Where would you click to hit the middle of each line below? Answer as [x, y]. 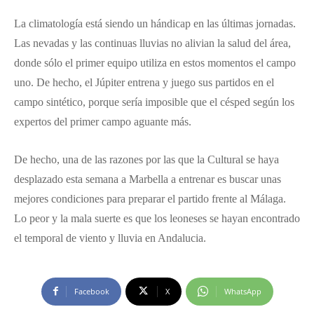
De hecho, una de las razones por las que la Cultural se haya [146, 159]
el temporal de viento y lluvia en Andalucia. [110, 238]
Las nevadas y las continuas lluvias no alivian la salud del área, [152, 43]
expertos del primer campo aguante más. [103, 121]
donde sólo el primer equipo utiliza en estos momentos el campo [155, 62]
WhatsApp [243, 291]
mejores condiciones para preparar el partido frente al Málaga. [150, 198]
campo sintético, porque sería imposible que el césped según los [154, 102]
